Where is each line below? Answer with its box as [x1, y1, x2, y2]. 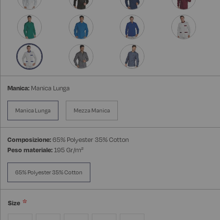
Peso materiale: [7, 146, 53, 154]
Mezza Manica [74, 107, 110, 114]
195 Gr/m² [54, 146, 83, 154]
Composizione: [7, 136, 51, 144]
